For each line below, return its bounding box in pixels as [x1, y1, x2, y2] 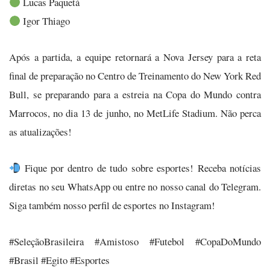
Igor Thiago [20, 14, 71, 28]
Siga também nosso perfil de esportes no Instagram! [9, 198, 215, 213]
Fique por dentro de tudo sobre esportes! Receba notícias [20, 161, 261, 175]
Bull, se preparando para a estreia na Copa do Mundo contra [9, 87, 261, 102]
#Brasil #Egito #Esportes [9, 253, 110, 267]
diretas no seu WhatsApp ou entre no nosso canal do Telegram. [9, 180, 261, 194]
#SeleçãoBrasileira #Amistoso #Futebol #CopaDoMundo [9, 234, 261, 248]
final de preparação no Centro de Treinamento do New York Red [9, 69, 261, 83]
